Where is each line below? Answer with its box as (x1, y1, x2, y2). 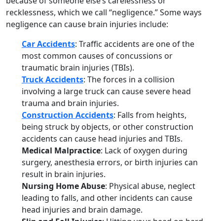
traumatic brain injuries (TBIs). (22, 62, 134, 74)
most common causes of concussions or (22, 50, 173, 62)
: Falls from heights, (113, 110, 186, 121)
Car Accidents (22, 38, 75, 50)
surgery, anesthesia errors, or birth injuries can (22, 157, 198, 168)
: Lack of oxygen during (101, 145, 187, 156)
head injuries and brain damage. (22, 204, 143, 216)
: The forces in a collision (83, 74, 175, 85)
